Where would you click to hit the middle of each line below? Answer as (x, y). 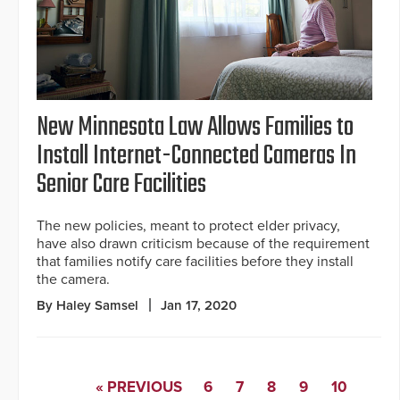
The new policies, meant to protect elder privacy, (188, 225)
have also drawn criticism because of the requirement (203, 243)
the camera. (73, 279)
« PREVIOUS (139, 387)
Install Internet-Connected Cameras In (196, 156)
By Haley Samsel (87, 305)
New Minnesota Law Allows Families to (195, 127)
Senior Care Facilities (121, 184)
